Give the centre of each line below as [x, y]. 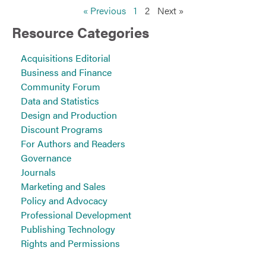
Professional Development [76, 215]
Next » [170, 11]
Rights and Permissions [70, 243]
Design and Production [69, 115]
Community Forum [61, 87]
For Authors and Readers [73, 144]
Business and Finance [66, 72]
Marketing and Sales [63, 186]
